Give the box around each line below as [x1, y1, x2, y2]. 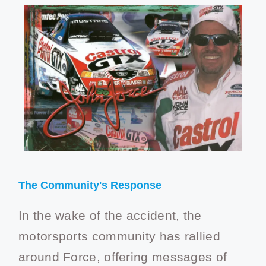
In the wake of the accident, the [18, 208, 202, 222]
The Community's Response [18, 179, 161, 191]
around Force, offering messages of [18, 249, 227, 264]
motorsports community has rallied [18, 229, 220, 243]
